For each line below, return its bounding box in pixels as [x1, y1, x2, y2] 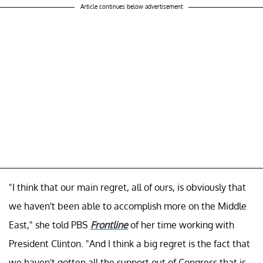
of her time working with [128, 218, 234, 231]
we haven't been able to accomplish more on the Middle [9, 200, 247, 212]
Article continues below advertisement [80, 2, 183, 10]
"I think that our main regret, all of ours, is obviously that [9, 181, 246, 193]
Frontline [90, 218, 128, 231]
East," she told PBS [9, 218, 90, 231]
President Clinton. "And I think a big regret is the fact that [9, 237, 250, 249]
